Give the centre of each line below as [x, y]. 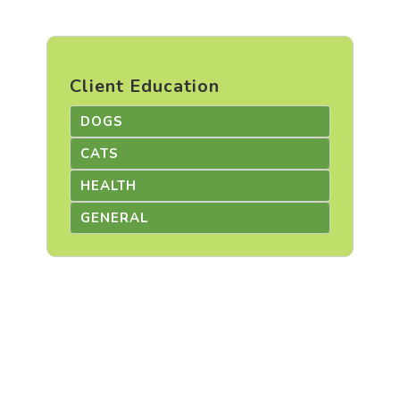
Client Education [145, 87]
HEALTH [108, 185]
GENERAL [114, 217]
